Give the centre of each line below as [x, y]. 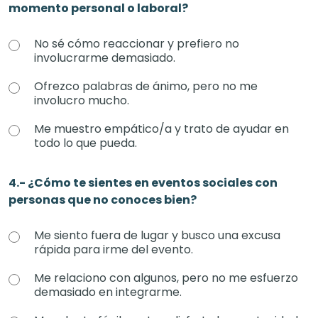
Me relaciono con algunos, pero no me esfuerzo [166, 278]
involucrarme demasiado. [105, 58]
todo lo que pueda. [86, 143]
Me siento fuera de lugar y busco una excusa [157, 235]
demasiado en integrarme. [108, 292]
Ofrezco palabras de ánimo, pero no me [146, 86]
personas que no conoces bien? [103, 200]
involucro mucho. [82, 100]
